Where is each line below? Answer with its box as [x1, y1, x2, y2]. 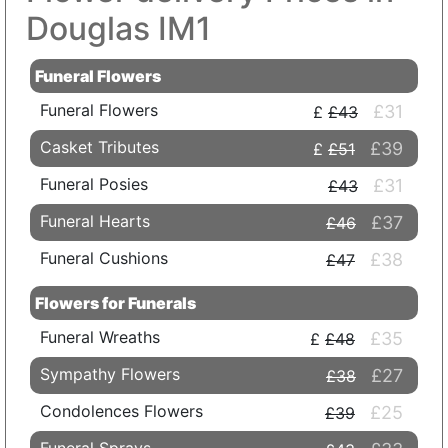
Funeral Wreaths [39, 327, 160, 348]
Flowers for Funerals [34, 293, 196, 314]
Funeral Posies [39, 174, 148, 195]
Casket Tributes [39, 137, 159, 158]
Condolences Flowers [39, 401, 203, 422]
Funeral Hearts [39, 211, 150, 232]
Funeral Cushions [39, 248, 168, 269]
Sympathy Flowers [39, 364, 180, 385]
